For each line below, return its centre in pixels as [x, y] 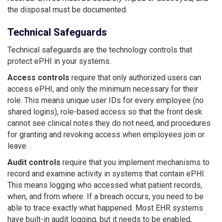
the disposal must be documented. [67, 9]
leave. [18, 146]
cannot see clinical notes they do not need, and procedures [109, 123]
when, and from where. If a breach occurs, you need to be [106, 196]
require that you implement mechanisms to [135, 162]
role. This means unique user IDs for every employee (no [106, 100]
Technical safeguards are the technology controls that [100, 50]
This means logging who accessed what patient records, [105, 185]
